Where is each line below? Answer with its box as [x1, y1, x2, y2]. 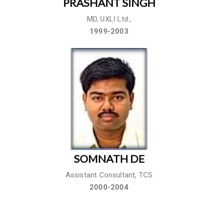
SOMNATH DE [73, 152, 145, 165]
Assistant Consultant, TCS [65, 170, 153, 179]
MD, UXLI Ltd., [87, 14, 131, 23]
